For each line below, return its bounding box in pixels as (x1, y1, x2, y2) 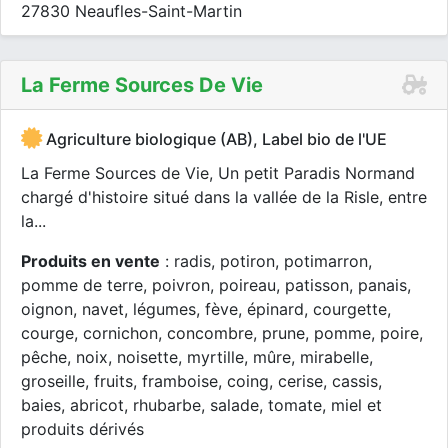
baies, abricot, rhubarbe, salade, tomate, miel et (21, 395, 382, 415)
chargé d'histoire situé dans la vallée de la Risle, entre (21, 187, 427, 207)
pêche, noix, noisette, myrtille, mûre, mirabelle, (21, 347, 373, 367)
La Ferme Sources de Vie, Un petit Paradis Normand (21, 163, 415, 183)
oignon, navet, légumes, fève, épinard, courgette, (21, 299, 391, 319)
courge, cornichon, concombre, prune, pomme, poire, (21, 323, 423, 343)
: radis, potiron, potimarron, (160, 251, 372, 271)
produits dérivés (21, 419, 144, 439)
